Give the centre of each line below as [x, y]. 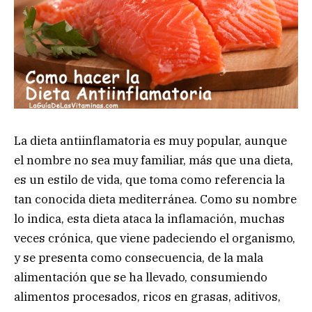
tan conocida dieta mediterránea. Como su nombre [155, 199]
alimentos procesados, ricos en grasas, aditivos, [147, 296]
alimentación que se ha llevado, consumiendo [141, 277]
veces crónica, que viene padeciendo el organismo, [155, 238]
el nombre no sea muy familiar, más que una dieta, [154, 160]
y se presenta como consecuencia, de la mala [139, 257]
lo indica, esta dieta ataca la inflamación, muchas [149, 218]
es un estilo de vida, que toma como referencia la [149, 179]
